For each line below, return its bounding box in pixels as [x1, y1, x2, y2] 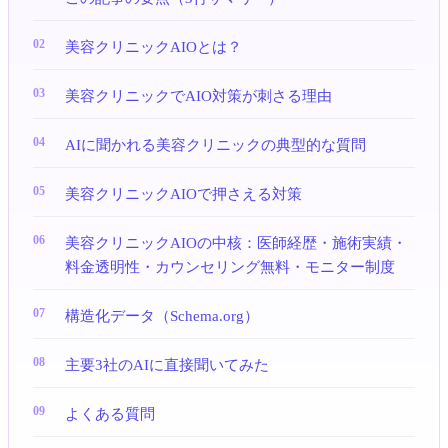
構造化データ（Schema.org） [65, 307, 259, 324]
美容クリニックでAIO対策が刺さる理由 [65, 87, 332, 104]
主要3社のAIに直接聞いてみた [65, 356, 269, 373]
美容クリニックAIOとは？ [65, 38, 242, 55]
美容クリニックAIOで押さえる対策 [65, 185, 302, 202]
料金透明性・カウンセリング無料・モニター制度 [65, 258, 395, 275]
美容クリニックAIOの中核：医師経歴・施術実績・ [65, 234, 407, 251]
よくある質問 [65, 405, 155, 422]
